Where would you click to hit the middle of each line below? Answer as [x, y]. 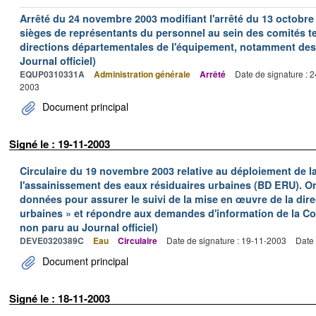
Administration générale [142, 74]
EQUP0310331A [52, 74]
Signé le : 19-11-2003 [60, 144]
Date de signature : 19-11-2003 [226, 240]
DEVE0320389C [52, 241]
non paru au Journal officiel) [89, 227]
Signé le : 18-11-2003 [60, 298]
